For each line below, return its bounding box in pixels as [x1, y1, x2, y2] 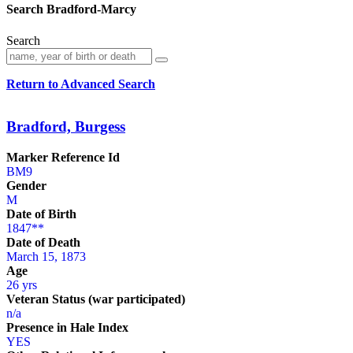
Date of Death [6, 235, 80, 249]
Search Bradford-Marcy [6, 2, 136, 17]
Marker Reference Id [6, 150, 120, 164]
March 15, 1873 [6, 249, 86, 263]
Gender [6, 178, 46, 192]
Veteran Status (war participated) [6, 292, 185, 306]
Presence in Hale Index [6, 320, 128, 334]
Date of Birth [6, 206, 76, 221]
